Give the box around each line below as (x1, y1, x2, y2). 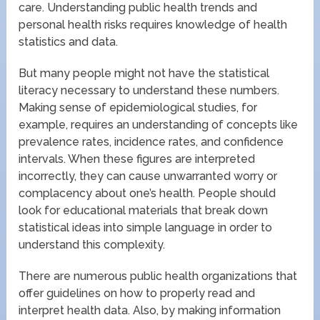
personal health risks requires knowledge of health (19, 17, 288, 31)
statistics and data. (19, 34, 119, 49)
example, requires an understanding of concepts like (19, 117, 299, 131)
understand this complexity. (19, 237, 166, 251)
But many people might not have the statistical (19, 66, 270, 80)
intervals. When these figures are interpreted (19, 151, 256, 166)
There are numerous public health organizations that (19, 269, 298, 283)
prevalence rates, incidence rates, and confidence (19, 134, 284, 149)
